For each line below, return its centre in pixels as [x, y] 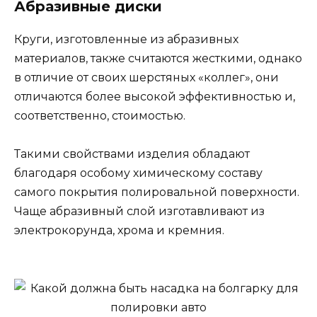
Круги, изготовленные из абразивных [126, 40]
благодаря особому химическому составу [138, 173]
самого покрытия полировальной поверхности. [157, 192]
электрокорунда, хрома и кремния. [119, 231]
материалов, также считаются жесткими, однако [158, 59]
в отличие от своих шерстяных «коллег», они [146, 78]
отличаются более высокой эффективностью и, [155, 97]
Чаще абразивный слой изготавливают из [139, 212]
